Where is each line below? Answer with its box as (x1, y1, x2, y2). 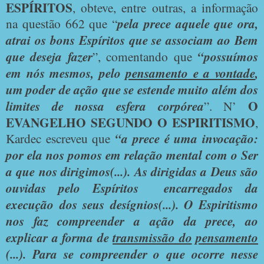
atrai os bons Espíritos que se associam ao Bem (6, 31, 258, 49)
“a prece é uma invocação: (115, 129, 259, 147)
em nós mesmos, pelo (6, 64, 126, 82)
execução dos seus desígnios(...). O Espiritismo (6, 195, 258, 213)
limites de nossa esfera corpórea (6, 97, 204, 115)
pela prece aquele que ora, (117, 14, 258, 32)
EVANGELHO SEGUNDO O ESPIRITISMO (6, 113, 255, 131)
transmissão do (113, 228, 192, 246)
